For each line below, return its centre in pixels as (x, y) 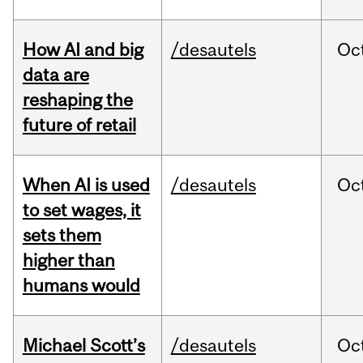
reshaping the (77, 100)
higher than (68, 261)
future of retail (79, 125)
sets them (62, 235)
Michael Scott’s (83, 346)
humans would (81, 286)
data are (56, 75)
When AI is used (86, 185)
